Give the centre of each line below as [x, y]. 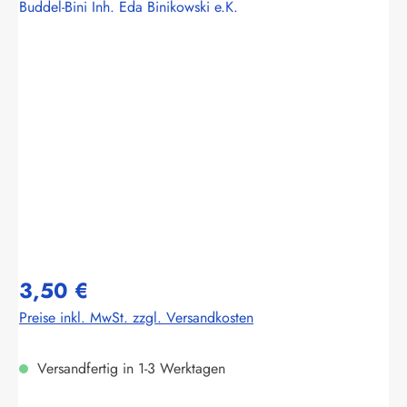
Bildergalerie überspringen [99, 65]
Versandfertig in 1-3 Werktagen [129, 368]
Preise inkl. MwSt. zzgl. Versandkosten [136, 317]
